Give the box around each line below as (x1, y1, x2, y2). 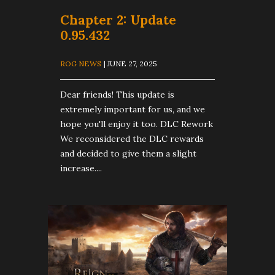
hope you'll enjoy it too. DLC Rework (60, 118, 213, 130)
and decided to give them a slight (60, 148, 196, 160)
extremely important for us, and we (60, 104, 205, 115)
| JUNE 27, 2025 (104, 59, 157, 68)
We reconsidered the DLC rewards (60, 133, 204, 145)
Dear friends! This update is (60, 89, 174, 101)
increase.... (60, 163, 102, 174)
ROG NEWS (60, 59, 101, 68)
